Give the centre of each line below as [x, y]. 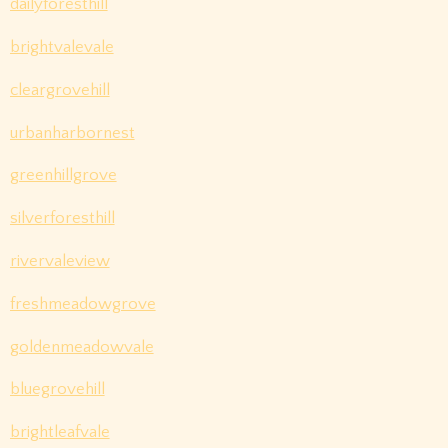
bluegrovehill [57, 389]
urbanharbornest [72, 132]
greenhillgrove [63, 175]
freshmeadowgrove [82, 303]
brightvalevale [61, 47]
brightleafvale [59, 432]
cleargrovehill [59, 89]
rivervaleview [59, 261]
